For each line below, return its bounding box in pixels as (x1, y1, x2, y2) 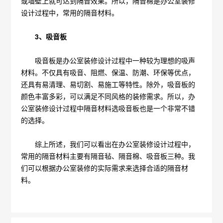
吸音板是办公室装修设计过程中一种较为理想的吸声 (21, 55, 196, 65)
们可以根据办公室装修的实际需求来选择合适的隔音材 (21, 163, 189, 173)
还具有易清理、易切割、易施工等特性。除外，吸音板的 (21, 79, 196, 89)
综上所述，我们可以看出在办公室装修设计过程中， (21, 139, 196, 149)
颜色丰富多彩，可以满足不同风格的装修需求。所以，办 (21, 91, 196, 101)
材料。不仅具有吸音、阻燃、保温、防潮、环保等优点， (21, 67, 196, 77)
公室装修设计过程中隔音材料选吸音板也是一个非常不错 (21, 103, 196, 113)
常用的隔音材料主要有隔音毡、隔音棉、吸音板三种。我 (21, 151, 196, 161)
